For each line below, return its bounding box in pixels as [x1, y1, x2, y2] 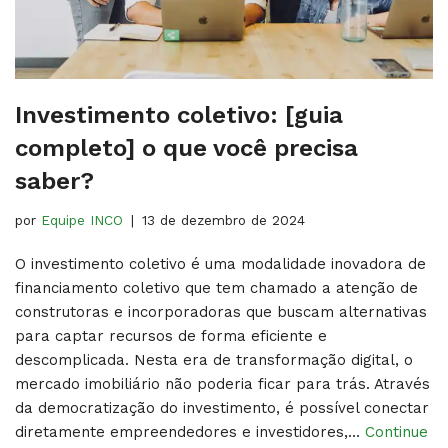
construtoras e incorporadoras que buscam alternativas [15, 302, 427, 321]
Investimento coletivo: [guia [15, 100, 343, 129]
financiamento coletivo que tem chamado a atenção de [15, 278, 418, 297]
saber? [15, 166, 94, 195]
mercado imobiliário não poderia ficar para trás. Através [15, 374, 430, 393]
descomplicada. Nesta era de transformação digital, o [15, 350, 413, 369]
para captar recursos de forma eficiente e [15, 326, 327, 345]
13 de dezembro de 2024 [142, 211, 305, 228]
